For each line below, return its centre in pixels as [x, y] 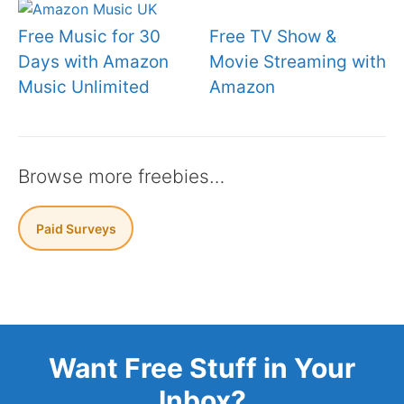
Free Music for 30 [89, 37]
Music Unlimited [84, 87]
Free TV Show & [272, 37]
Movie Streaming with [297, 62]
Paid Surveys [76, 228]
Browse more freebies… [121, 176]
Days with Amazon [93, 62]
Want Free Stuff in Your [202, 368]
